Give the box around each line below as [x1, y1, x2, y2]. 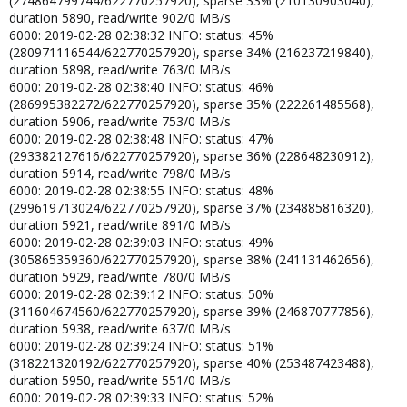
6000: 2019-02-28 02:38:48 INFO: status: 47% [9, 129, 273, 147]
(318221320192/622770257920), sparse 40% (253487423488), [9, 353, 374, 372]
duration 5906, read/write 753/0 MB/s [9, 112, 231, 130]
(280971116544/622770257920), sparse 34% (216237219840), [9, 43, 374, 61]
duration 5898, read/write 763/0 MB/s [9, 60, 231, 78]
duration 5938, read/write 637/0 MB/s [9, 319, 231, 337]
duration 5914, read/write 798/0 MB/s [9, 164, 231, 182]
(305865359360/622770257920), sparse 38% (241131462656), [9, 250, 374, 268]
